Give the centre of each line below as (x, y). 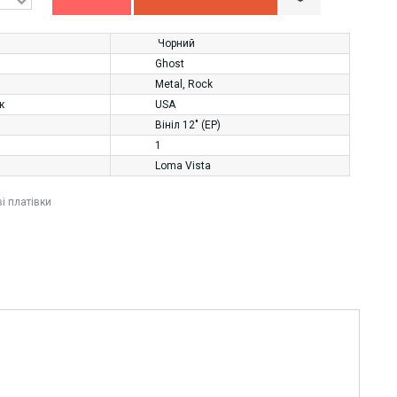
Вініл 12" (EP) (188, 125)
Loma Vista (183, 166)
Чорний (176, 43)
